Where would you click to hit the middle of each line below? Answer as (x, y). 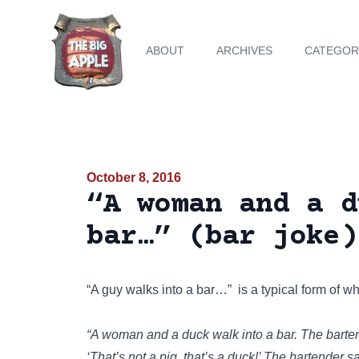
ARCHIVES (245, 50)
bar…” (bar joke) (222, 237)
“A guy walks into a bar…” (159, 290)
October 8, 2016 (134, 177)
